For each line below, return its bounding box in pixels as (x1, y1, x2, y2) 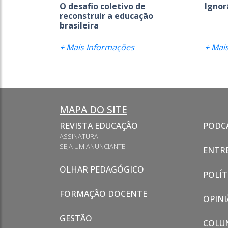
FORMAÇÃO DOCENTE (60, 188, 147, 199)
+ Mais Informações (60, 41, 134, 53)
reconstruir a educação (60, 10, 153, 21)
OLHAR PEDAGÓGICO (60, 163, 144, 175)
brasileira (60, 19, 99, 31)
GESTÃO (60, 212, 92, 224)
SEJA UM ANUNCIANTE (60, 141, 125, 151)
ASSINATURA (60, 131, 98, 141)
